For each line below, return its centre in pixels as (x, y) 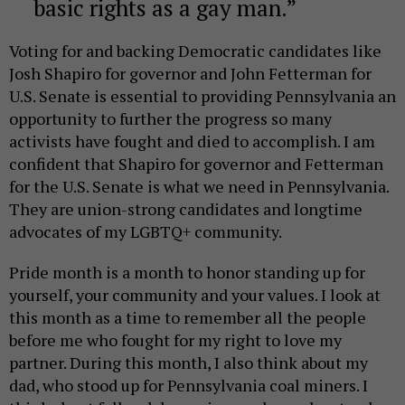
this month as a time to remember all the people (188, 318)
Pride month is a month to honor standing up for (187, 273)
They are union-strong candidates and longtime (186, 209)
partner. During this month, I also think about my (188, 363)
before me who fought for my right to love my (175, 340)
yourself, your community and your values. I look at (195, 295)
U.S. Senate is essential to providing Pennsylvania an (202, 96)
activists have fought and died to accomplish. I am (192, 141)
